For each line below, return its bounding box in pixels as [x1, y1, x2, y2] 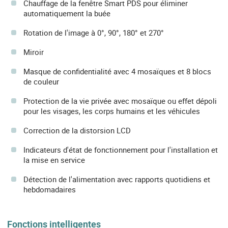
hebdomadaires [23, 184, 76, 194]
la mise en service [23, 154, 85, 165]
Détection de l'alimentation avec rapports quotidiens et [23, 174, 210, 184]
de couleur [23, 76, 59, 87]
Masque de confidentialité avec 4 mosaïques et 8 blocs [23, 66, 211, 76]
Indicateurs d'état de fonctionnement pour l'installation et [23, 144, 218, 155]
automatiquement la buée [23, 8, 110, 18]
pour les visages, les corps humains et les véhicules [23, 105, 200, 116]
